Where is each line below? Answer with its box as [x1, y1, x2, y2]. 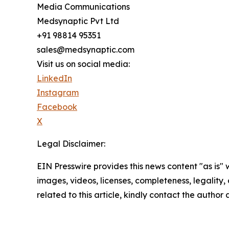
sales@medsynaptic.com [37, 44, 134, 55]
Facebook [37, 101, 77, 112]
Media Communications [37, 1, 130, 12]
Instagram [37, 87, 79, 98]
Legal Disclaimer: [37, 138, 105, 149]
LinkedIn [37, 73, 72, 83]
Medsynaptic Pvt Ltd [37, 15, 119, 26]
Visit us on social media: [37, 58, 130, 69]
